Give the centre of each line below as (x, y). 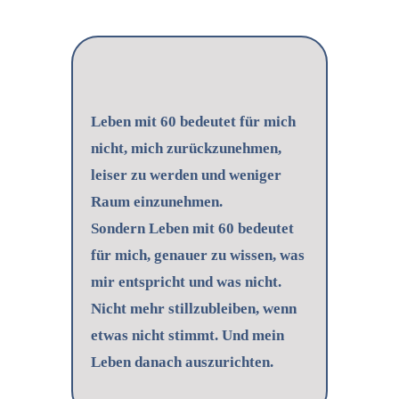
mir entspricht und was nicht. (186, 282)
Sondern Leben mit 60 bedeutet (192, 229)
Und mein (252, 336)
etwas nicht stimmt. (156, 336)
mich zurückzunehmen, (206, 149)
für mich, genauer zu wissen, (185, 256)
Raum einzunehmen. (156, 202)
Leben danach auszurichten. (182, 362)
